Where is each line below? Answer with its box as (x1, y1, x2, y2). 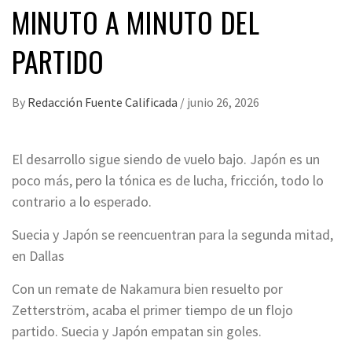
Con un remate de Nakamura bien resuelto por (12, 279, 283, 298)
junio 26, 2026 (187, 93, 259, 110)
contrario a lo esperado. (12, 192, 152, 211)
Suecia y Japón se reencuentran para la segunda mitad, (12, 225, 333, 244)
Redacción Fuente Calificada (27, 93, 180, 110)
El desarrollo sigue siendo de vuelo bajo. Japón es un (12, 149, 320, 168)
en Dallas (12, 246, 64, 265)
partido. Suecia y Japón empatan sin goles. (12, 321, 262, 340)
